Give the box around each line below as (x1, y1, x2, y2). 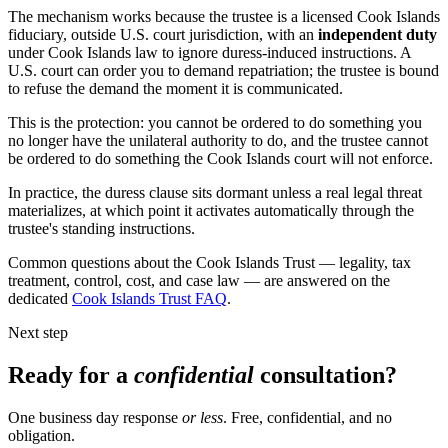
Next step (8, 324, 68, 342)
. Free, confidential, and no (223, 409, 392, 427)
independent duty (318, 26, 437, 44)
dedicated (8, 290, 68, 308)
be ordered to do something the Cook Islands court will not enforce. (8, 150, 433, 168)
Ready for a (8, 362, 134, 389)
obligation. (8, 427, 75, 445)
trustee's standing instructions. (8, 220, 195, 238)
